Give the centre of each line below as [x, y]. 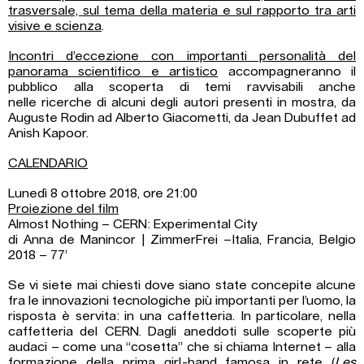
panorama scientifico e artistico [113, 72]
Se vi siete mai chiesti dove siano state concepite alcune [182, 286]
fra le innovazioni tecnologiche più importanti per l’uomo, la [182, 301]
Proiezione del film [63, 209]
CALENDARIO [48, 164]
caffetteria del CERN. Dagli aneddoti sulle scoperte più [182, 332]
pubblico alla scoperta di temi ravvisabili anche [182, 87]
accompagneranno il [287, 72]
